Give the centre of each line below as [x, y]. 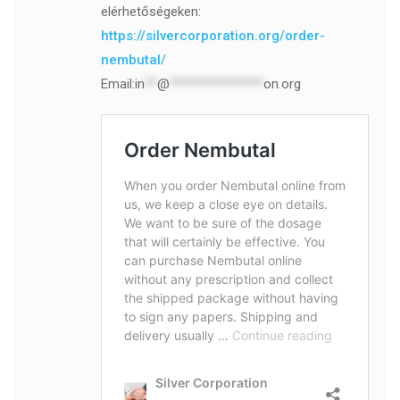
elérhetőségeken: [150, 12]
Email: [117, 84]
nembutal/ [133, 60]
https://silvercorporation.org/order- [212, 36]
